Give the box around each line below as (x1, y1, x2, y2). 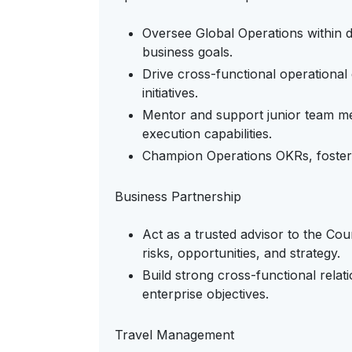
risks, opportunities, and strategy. (142, 245, 340, 261)
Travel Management (115, 327, 234, 343)
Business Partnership (115, 189, 241, 204)
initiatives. (142, 85, 198, 101)
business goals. (142, 44, 233, 60)
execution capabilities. (142, 126, 272, 141)
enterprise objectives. (142, 286, 269, 302)
